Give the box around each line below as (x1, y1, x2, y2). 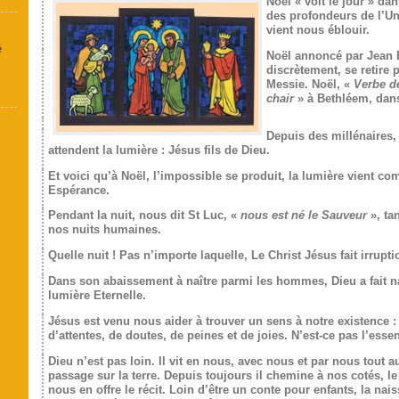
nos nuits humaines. (47, 223, 161, 237)
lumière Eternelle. (47, 288, 146, 302)
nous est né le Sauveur (240, 208, 367, 223)
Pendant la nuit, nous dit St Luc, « (47, 208, 240, 223)
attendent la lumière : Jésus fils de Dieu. (47, 142, 270, 157)
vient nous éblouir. (265, 23, 370, 37)
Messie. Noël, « (265, 77, 354, 92)
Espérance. (47, 183, 110, 197)
